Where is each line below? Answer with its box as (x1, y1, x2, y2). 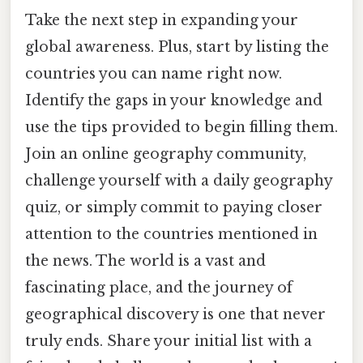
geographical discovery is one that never (25, 305, 326, 323)
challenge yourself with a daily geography (25, 171, 332, 190)
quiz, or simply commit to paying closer (25, 198, 322, 216)
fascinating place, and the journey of (25, 278, 293, 297)
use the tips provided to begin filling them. (25, 117, 338, 136)
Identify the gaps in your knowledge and (25, 91, 322, 109)
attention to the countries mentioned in (25, 224, 318, 243)
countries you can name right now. (25, 64, 282, 83)
